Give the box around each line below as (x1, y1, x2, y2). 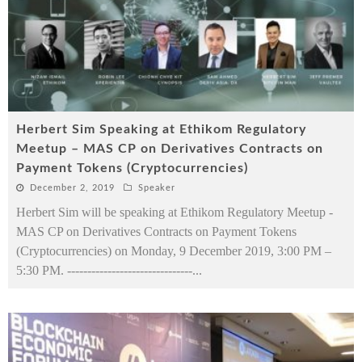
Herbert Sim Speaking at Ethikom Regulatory (16, 123, 306, 137)
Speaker (138, 183, 175, 193)
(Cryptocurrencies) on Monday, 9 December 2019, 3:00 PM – (16, 244, 331, 259)
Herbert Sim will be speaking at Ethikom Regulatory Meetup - (16, 205, 333, 220)
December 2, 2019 (30, 183, 115, 193)
